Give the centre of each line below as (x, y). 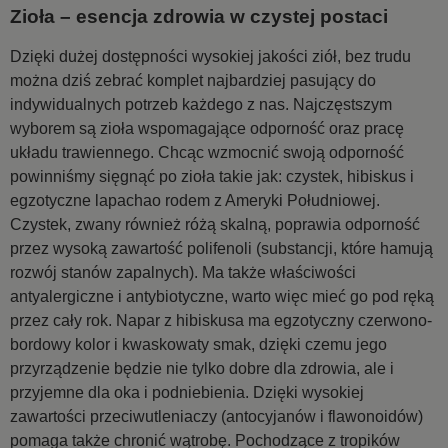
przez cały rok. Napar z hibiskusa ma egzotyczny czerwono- (221, 320)
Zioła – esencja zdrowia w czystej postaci (199, 17)
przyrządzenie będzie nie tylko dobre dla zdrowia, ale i (202, 368)
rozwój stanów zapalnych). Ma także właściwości (183, 272)
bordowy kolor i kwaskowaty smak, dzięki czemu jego (198, 344)
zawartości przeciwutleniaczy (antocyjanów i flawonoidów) (216, 416)
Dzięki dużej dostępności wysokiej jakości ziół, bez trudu (210, 56)
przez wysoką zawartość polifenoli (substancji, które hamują (221, 248)
